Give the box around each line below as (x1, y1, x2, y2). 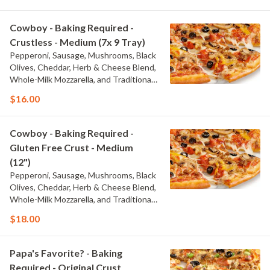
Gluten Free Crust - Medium (10, 142, 133, 153)
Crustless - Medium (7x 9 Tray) (10, 36, 145, 48)
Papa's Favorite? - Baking (10, 247, 122, 259)
